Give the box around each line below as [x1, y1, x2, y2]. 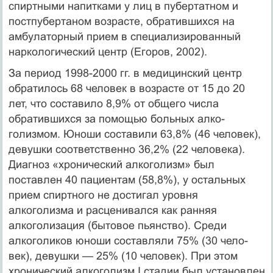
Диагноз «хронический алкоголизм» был [8, 158, 214, 171]
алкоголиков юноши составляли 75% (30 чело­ [8, 234, 248, 247]
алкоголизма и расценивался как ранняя [8, 204, 217, 216]
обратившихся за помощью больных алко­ [8, 112, 225, 125]
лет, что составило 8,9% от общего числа [8, 97, 219, 110]
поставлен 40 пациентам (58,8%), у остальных [8, 173, 246, 186]
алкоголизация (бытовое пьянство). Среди [8, 219, 227, 232]
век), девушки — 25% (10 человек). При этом [8, 249, 238, 262]
